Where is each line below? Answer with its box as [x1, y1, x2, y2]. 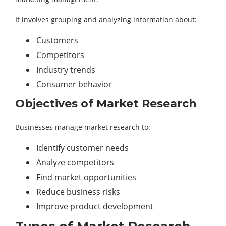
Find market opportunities [36, 172, 136, 183]
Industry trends [36, 64, 95, 76]
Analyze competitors [36, 157, 114, 168]
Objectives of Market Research [15, 97, 197, 111]
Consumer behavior [36, 79, 112, 90]
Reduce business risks [36, 186, 120, 198]
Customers [36, 35, 78, 46]
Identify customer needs [36, 142, 129, 154]
